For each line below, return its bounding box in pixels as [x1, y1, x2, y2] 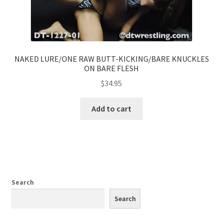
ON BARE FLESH [84, 63, 139, 73]
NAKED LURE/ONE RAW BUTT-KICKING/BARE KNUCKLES [14, 53, 209, 64]
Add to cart [92, 104, 131, 114]
